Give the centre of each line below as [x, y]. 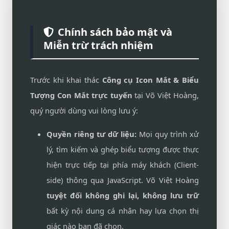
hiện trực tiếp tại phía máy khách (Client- [123, 165]
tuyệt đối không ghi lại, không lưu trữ [123, 195]
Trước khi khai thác [66, 80]
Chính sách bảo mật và [115, 32]
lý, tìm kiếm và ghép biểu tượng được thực [123, 149]
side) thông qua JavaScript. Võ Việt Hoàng [123, 180]
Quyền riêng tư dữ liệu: [91, 134]
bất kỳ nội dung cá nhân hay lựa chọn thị [123, 211]
